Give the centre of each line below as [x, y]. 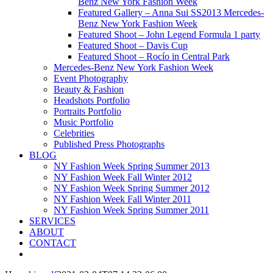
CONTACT [53, 243]
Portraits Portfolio [87, 111]
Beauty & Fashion [89, 89]
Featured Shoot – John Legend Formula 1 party [169, 34]
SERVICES [52, 221]
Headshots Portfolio [92, 100]
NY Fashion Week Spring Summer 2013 [132, 166]
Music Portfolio [83, 122]
